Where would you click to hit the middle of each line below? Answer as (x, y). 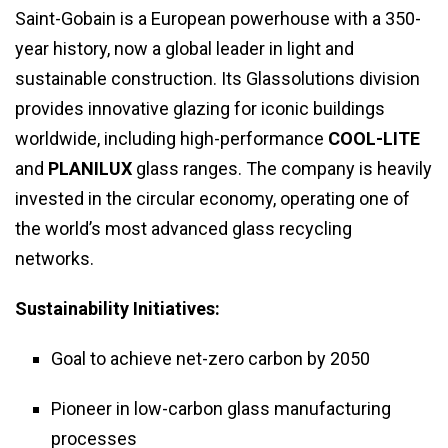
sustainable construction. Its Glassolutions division (217, 79)
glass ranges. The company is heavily (282, 169)
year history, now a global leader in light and (184, 49)
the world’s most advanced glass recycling (183, 229)
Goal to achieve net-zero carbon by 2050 (210, 359)
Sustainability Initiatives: (117, 309)
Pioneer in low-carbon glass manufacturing (221, 409)
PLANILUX (90, 169)
